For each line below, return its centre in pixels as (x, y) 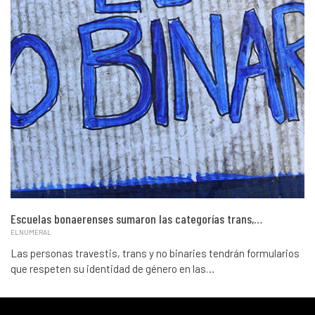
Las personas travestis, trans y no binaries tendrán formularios (155, 253)
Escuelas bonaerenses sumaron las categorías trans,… (136, 219)
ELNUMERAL (31, 232)
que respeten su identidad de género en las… (112, 269)
